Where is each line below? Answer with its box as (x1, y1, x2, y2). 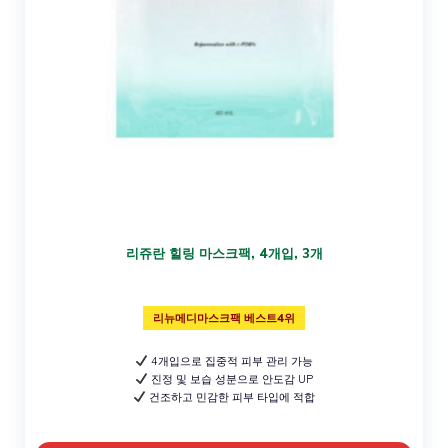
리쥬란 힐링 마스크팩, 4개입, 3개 (125, 244, 323, 261)
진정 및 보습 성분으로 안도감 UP (147, 371, 313, 386)
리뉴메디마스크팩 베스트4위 (153, 310, 295, 325)
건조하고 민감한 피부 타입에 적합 (145, 389, 315, 404)
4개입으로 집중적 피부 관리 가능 (147, 353, 313, 368)
